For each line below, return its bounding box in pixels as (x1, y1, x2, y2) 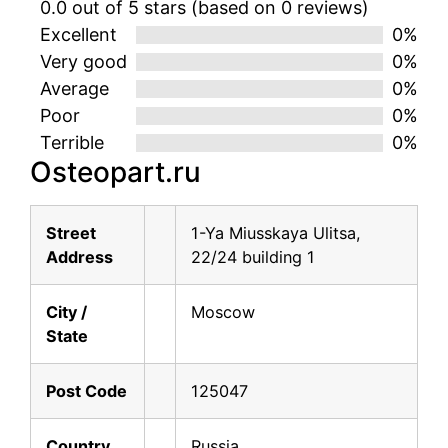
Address (46, 247, 113, 268)
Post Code (46, 381, 127, 402)
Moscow (191, 302, 255, 323)
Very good (40, 51, 127, 73)
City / (46, 302, 87, 323)
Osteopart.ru (30, 155, 201, 190)
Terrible (40, 132, 104, 154)
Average (40, 78, 109, 100)
